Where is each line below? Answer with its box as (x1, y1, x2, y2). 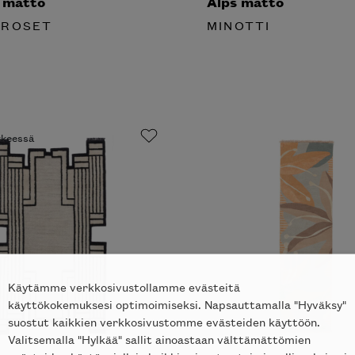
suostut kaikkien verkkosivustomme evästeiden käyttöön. (8, 312, 320, 330)
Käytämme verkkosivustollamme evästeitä (8, 277, 240, 295)
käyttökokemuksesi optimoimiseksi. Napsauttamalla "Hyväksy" (8, 295, 346, 312)
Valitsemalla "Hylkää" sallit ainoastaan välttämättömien (8, 330, 311, 347)
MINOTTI (207, 16, 271, 33)
